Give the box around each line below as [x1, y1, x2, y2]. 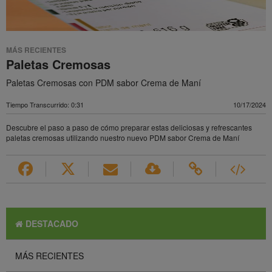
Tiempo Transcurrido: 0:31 [6, 99, 84, 109]
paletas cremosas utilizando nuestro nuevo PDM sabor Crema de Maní [6, 132, 239, 143]
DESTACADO [23, 217, 78, 229]
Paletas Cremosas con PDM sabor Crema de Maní [6, 76, 201, 89]
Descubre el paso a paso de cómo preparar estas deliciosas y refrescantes [6, 121, 252, 132]
